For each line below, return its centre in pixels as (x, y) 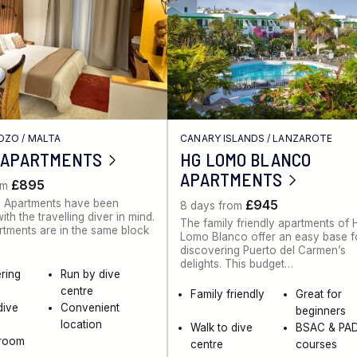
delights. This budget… (237, 264)
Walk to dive (222, 328)
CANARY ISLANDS (223, 138)
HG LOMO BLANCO (245, 160)
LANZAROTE (302, 138)
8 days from (213, 206)
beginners (320, 311)
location (82, 325)
